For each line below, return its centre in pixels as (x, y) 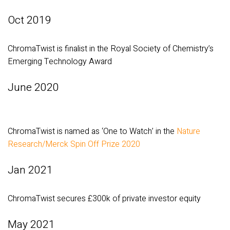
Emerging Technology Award (60, 62)
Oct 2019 (30, 21)
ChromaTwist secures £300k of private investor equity (104, 199)
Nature (188, 132)
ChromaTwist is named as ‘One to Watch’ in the (92, 132)
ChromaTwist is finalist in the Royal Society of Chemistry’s (111, 49)
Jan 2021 (30, 170)
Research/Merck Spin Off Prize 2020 (74, 145)
